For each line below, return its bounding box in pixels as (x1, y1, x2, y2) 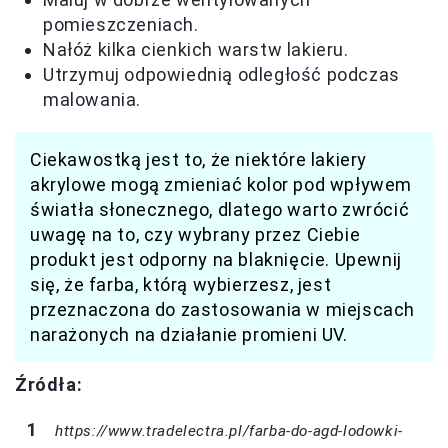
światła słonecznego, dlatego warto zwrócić (30, 198, 410, 220)
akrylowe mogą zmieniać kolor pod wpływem (30, 173, 413, 195)
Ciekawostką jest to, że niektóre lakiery (30, 148, 368, 170)
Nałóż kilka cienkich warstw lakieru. (43, 38, 349, 60)
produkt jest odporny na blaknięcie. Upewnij (30, 248, 402, 270)
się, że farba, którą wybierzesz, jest (30, 273, 332, 295)
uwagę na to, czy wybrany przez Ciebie (30, 223, 361, 245)
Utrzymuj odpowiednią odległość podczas (43, 63, 400, 85)
